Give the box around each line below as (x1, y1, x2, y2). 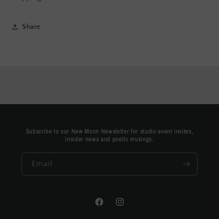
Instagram (114, 203, 147, 211)
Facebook (94, 203, 125, 211)
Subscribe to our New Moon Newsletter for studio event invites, (25, 127, 194, 136)
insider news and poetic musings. (65, 134, 154, 144)
